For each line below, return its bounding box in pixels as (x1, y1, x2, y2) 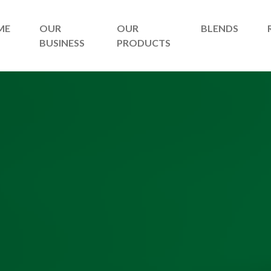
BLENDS (201, 22, 238, 34)
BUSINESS (39, 37, 85, 49)
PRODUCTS (117, 37, 171, 49)
